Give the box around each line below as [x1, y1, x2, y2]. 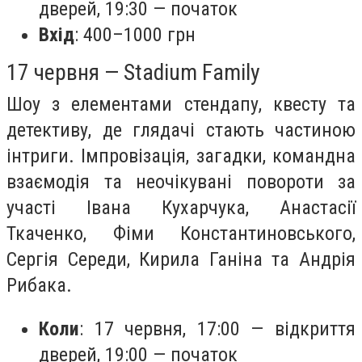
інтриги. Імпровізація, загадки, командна [6, 145, 356, 168]
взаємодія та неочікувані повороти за [6, 170, 356, 194]
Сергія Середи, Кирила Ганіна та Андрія [6, 248, 356, 271]
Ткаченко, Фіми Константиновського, [6, 222, 356, 246]
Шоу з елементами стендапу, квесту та [6, 93, 356, 116]
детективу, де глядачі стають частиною [6, 119, 356, 142]
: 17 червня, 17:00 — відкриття [79, 317, 356, 340]
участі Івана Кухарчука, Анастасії [6, 196, 356, 220]
